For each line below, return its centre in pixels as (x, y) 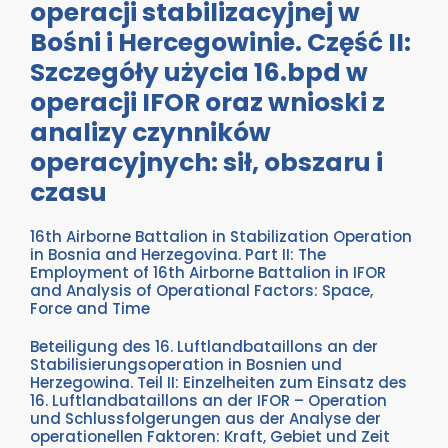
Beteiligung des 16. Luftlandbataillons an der (204, 347)
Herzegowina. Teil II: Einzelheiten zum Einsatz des (218, 383)
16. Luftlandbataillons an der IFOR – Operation (208, 401)
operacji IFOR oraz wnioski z (207, 103)
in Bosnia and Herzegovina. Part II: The (178, 255)
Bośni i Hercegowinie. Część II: (220, 43)
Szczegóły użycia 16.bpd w (199, 73)
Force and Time (90, 309)
